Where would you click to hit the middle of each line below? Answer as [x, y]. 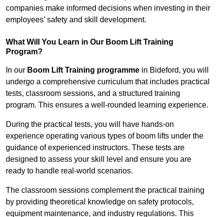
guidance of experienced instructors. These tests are [95, 148]
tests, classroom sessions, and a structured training [93, 93]
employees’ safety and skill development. [76, 20]
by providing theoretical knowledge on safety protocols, [100, 202]
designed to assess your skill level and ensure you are [99, 159]
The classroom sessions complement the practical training [105, 190]
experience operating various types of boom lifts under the [105, 136]
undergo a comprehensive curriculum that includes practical [108, 82]
